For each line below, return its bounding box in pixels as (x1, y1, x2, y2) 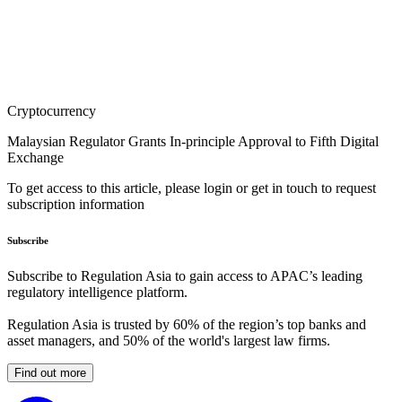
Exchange (7, 150, 64, 166)
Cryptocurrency (7, 103, 96, 119)
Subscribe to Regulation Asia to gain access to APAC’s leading (7, 268, 363, 284)
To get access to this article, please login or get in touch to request (7, 180, 376, 197)
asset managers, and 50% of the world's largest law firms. (7, 333, 330, 349)
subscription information (7, 197, 144, 213)
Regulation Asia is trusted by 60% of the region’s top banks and (7, 317, 366, 333)
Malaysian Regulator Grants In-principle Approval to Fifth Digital (7, 134, 379, 150)
